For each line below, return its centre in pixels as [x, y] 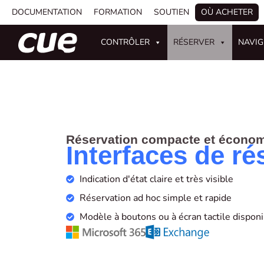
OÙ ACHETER [227, 12]
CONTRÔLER [126, 42]
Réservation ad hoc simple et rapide [155, 198]
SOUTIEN [171, 12]
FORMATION [118, 12]
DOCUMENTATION [47, 12]
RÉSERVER [194, 42]
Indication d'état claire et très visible [156, 179]
